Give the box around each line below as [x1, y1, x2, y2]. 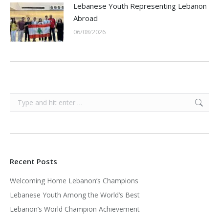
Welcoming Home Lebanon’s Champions [10, 176, 138, 185]
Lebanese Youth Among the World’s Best [10, 190, 140, 199]
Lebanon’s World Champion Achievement [10, 204, 140, 214]
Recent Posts [10, 156, 57, 166]
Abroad [73, 13, 98, 23]
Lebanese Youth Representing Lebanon [73, 1, 207, 11]
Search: [9, 94, 32, 103]
